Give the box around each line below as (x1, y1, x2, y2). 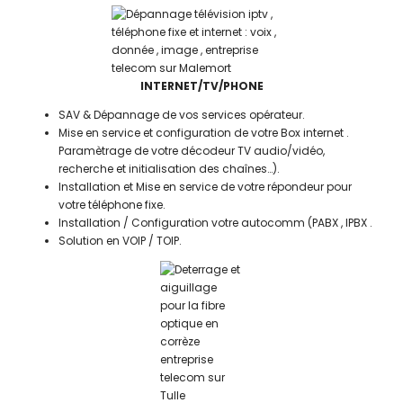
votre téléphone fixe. (58, 197, 166, 212)
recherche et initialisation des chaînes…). (58, 161, 280, 176)
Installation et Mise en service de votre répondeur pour (58, 179, 352, 194)
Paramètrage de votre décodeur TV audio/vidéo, (58, 143, 325, 158)
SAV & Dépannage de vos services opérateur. (58, 107, 305, 122)
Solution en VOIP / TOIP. (58, 233, 182, 248)
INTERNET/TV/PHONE (139, 78, 264, 94)
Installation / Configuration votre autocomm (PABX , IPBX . (58, 215, 372, 230)
